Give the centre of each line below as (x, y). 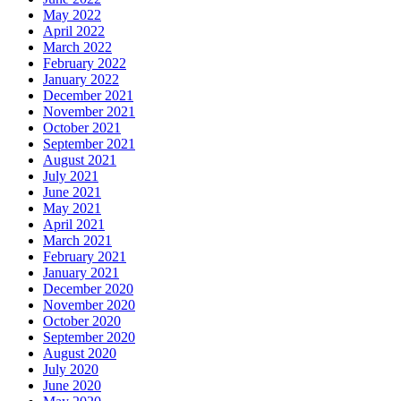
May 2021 (72, 208)
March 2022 (77, 47)
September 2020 (89, 337)
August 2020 (80, 353)
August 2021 (80, 160)
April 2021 (74, 224)
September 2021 (89, 144)
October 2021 (82, 128)
